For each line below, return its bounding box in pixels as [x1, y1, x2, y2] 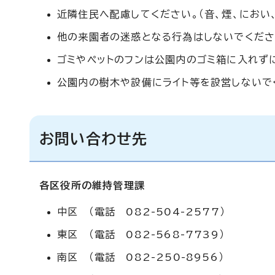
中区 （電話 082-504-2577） [57, 207, 226, 217]
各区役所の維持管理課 [39, 180, 145, 190]
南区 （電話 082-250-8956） [57, 252, 225, 262]
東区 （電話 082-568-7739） [57, 230, 225, 239]
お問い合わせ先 [39, 131, 148, 146]
